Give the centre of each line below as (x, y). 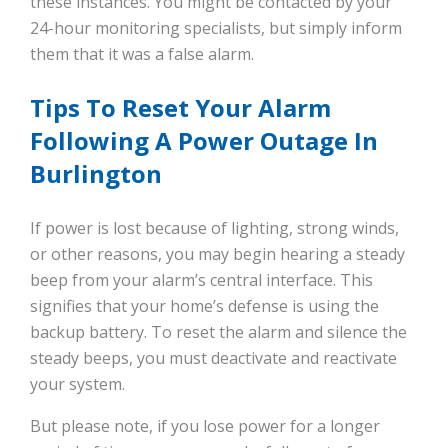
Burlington (96, 174)
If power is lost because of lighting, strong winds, (214, 228)
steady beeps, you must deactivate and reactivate (213, 358)
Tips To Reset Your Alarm (180, 108)
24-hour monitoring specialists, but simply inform (216, 28)
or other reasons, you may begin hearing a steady (217, 254)
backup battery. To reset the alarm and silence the (218, 332)
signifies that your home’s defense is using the (204, 306)
